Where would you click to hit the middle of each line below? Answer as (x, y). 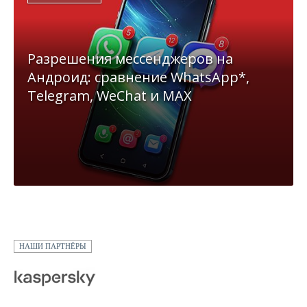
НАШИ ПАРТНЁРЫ (53, 246)
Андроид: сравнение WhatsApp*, (138, 77)
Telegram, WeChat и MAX (110, 96)
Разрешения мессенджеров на (130, 59)
